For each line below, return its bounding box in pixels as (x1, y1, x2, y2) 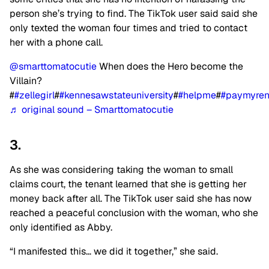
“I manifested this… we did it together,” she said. (10, 245, 218, 258)
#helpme (178, 89, 216, 102)
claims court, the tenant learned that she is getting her (10, 178, 247, 191)
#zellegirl (14, 89, 55, 102)
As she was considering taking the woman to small (10, 163, 233, 177)
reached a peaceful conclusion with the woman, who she (10, 207, 258, 220)
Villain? (10, 74, 42, 88)
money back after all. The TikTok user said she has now (10, 192, 252, 205)
